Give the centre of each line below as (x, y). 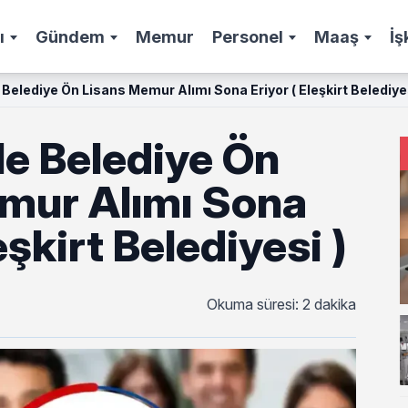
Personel (248, 36)
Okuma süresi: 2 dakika (282, 304)
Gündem (70, 36)
